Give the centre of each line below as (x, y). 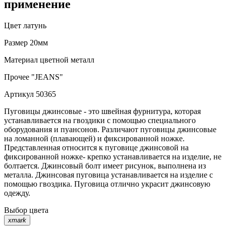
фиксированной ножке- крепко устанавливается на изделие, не (113, 156)
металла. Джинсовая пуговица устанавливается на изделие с (108, 175)
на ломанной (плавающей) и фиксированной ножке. (94, 138)
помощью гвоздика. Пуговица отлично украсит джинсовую (107, 184)
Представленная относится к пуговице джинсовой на (96, 147)
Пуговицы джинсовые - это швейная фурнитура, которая (102, 111)
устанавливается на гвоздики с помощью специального (100, 120)
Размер (16, 42)
